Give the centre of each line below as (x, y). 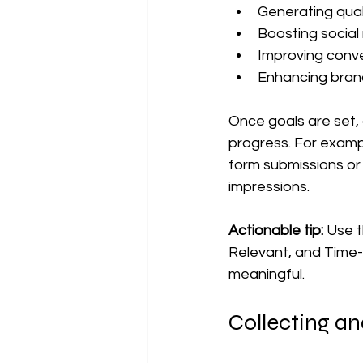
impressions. (269, 187)
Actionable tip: (276, 231)
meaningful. (267, 275)
